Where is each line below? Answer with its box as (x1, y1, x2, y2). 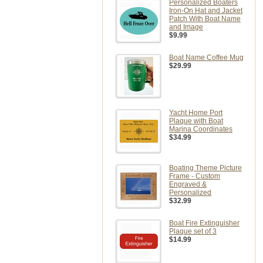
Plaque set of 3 (169, 227, 217, 235)
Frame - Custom (169, 172, 220, 180)
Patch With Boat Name (169, 15, 241, 23)
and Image (169, 23, 203, 31)
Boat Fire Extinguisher (169, 219, 240, 227)
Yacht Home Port (169, 109, 222, 117)
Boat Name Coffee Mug (169, 53, 244, 62)
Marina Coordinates (169, 125, 232, 133)
